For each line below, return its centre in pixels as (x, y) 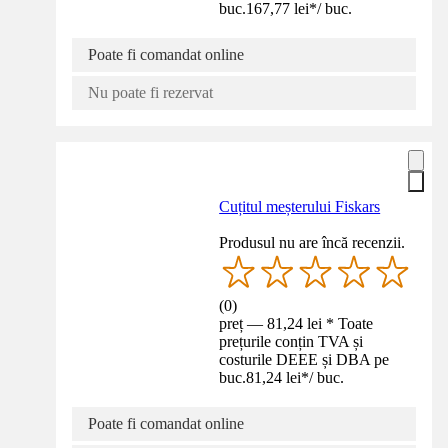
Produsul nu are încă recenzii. (312, 243)
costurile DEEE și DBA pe (304, 360)
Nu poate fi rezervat (150, 93)
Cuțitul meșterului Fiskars (300, 207)
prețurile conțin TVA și (291, 342)
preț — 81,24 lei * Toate (296, 324)
